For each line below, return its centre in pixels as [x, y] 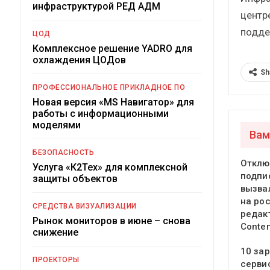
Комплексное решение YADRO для [112, 48]
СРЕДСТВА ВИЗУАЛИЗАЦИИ [85, 206]
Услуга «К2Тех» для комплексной [110, 167]
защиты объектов [75, 178]
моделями [57, 125]
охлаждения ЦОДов [79, 60]
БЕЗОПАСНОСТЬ [63, 152]
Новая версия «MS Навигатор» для [113, 102]
